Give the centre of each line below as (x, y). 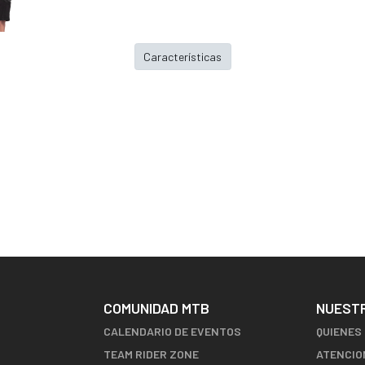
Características (182, 56)
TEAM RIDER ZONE (151, 354)
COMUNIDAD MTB (156, 308)
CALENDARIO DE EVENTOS (172, 332)
